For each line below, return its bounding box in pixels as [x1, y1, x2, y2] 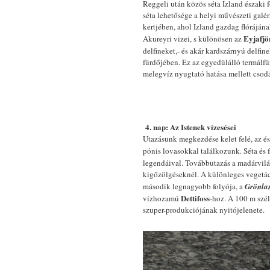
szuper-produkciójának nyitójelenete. [143, 204, 265, 215]
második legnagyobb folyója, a [143, 181, 245, 192]
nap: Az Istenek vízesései [153, 121, 236, 133]
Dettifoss [181, 192, 210, 204]
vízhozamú [143, 193, 181, 204]
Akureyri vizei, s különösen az [143, 33, 243, 44]
